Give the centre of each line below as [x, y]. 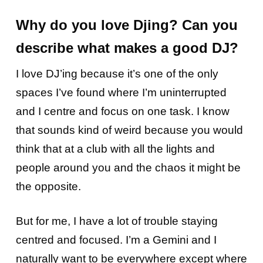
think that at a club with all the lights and [115, 149]
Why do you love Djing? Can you [127, 25]
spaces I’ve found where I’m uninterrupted [121, 93]
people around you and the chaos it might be [128, 168]
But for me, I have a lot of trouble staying [117, 221]
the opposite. [50, 187]
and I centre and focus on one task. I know [122, 112]
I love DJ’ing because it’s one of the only [117, 74]
